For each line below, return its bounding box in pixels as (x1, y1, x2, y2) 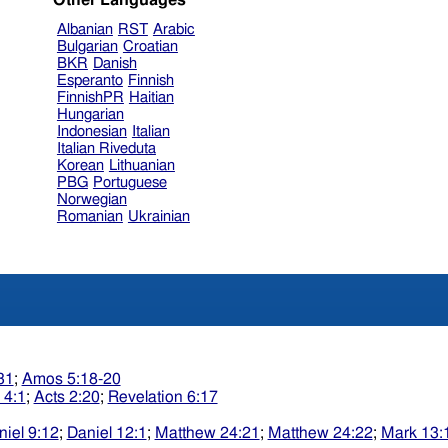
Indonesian (56, 123, 127, 139)
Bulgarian (56, 38, 118, 54)
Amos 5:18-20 (21, 371, 121, 388)
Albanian (56, 21, 113, 37)
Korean (56, 157, 104, 173)
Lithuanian (108, 157, 175, 173)
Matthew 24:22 (267, 425, 373, 442)
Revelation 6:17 (107, 389, 218, 406)
